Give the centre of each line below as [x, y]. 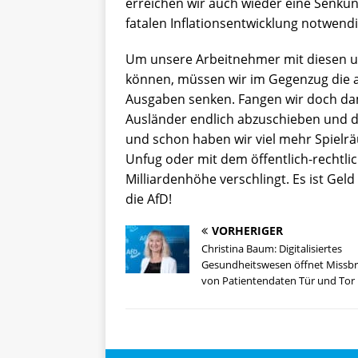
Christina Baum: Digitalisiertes [272, 248]
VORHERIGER [247, 230]
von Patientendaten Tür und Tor [278, 280]
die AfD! [149, 199]
